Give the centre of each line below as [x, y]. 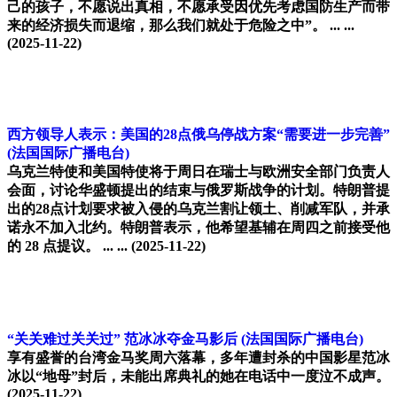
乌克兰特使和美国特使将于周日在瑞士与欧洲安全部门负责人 [198, 172]
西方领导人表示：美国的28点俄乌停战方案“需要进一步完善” [198, 135]
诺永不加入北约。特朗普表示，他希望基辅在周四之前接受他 [198, 228]
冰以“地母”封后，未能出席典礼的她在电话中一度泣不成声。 [198, 377]
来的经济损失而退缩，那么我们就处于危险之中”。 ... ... [181, 26]
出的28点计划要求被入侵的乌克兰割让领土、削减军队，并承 [198, 209]
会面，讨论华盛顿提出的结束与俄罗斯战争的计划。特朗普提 [198, 191]
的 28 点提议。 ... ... [67, 246]
